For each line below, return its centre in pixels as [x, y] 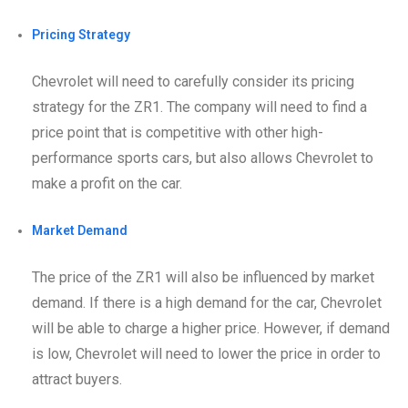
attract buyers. [77, 379]
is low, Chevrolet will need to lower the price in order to [206, 353]
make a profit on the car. [107, 183]
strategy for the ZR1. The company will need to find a [199, 107]
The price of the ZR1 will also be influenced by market [203, 277]
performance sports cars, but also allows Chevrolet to [203, 158]
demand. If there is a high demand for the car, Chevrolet [207, 302]
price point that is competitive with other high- [178, 132]
